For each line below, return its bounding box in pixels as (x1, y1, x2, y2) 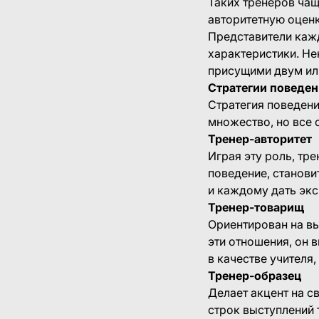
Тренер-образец (208, 268, 301, 283)
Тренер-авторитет (208, 131, 312, 146)
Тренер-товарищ (208, 199, 304, 214)
